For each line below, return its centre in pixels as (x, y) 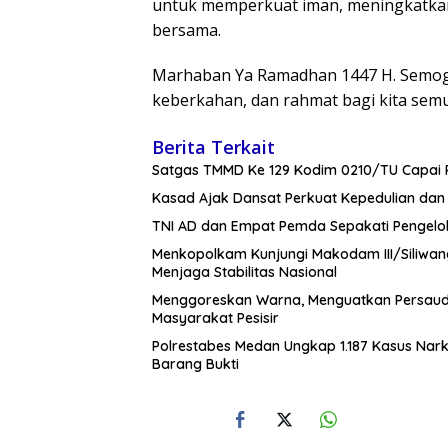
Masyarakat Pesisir (215, 318)
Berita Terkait (213, 147)
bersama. (186, 30)
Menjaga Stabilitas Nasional (246, 272)
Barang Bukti (197, 364)
